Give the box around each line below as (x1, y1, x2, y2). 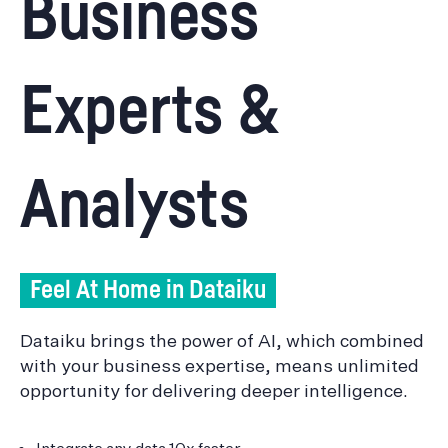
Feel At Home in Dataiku (30, 278, 266, 304)
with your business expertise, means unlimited (20, 353, 419, 376)
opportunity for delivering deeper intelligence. (20, 378, 408, 401)
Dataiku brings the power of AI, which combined (20, 328, 424, 351)
